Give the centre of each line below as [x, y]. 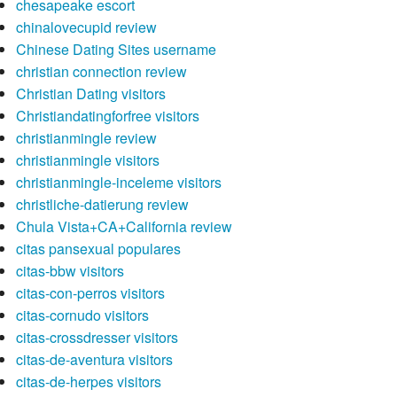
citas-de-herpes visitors [88, 382]
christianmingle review [86, 138]
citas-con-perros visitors [90, 293]
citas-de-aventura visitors [94, 360]
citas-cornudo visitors [82, 315]
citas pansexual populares [98, 249]
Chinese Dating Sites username [116, 50]
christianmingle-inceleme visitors [118, 183]
